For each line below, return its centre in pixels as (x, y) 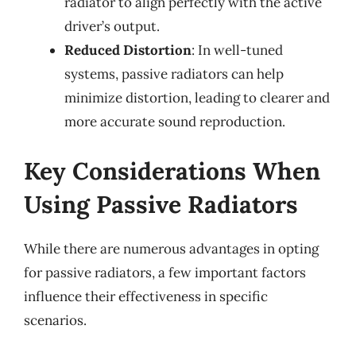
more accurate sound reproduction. (175, 122)
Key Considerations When (172, 170)
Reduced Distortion (128, 50)
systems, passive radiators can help (174, 74)
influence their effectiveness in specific (146, 296)
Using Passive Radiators (161, 204)
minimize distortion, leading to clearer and (197, 98)
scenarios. (55, 320)
